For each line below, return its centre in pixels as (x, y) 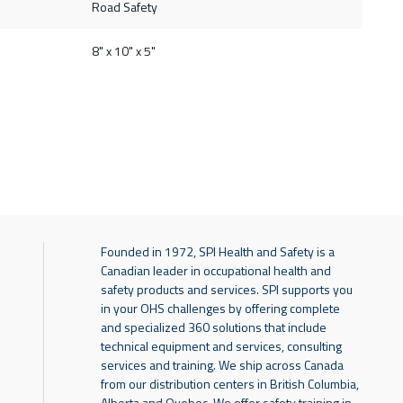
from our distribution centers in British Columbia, (230, 383)
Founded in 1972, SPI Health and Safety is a (218, 251)
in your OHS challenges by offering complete (220, 308)
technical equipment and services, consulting (221, 345)
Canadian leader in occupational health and (216, 270)
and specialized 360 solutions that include (214, 327)
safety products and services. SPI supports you (227, 289)
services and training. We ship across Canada (222, 364)
